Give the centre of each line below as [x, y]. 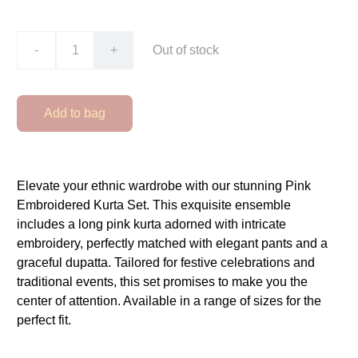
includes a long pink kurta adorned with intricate [151, 224]
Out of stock [186, 50]
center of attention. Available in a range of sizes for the [169, 301]
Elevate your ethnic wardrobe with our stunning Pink [164, 186]
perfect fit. [44, 320]
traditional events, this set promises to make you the [162, 282]
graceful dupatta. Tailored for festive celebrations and [166, 263]
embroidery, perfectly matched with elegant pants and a [172, 243]
